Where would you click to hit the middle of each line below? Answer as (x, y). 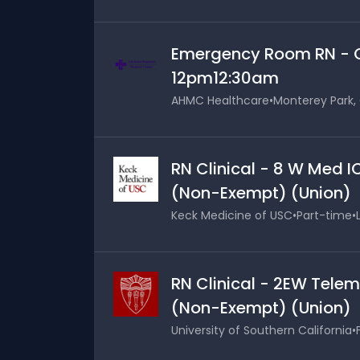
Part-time (324, 215)
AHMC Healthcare (220, 100)
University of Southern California (262, 330)
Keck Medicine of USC (232, 215)
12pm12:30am (225, 78)
